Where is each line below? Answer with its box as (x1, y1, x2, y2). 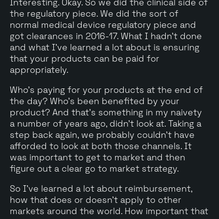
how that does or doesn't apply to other (10, 194, 181, 205)
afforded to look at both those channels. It (10, 140, 192, 152)
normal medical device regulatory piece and (10, 19, 196, 30)
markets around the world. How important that (10, 205, 208, 217)
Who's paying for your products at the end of (10, 84, 203, 95)
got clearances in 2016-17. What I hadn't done (10, 30, 202, 42)
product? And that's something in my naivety (10, 106, 202, 118)
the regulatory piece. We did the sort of (10, 7, 178, 19)
